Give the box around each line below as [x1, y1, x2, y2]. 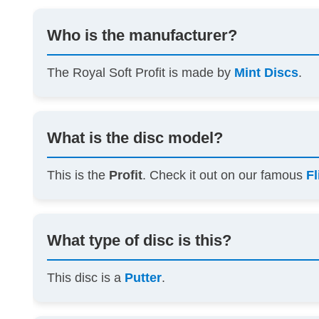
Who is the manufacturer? [47, 26, 238, 45]
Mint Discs [234, 66, 299, 80]
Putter [125, 271, 162, 286]
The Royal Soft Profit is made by [47, 66, 235, 80]
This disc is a [47, 271, 125, 286]
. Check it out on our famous [142, 168, 307, 183]
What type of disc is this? [47, 231, 232, 250]
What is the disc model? [47, 129, 224, 147]
